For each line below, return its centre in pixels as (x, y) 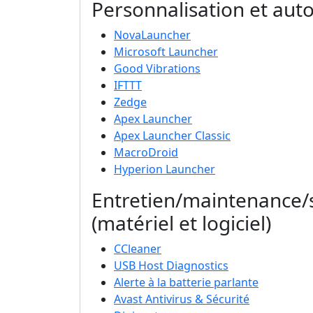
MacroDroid (146, 153)
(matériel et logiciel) (181, 223)
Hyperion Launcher (165, 169)
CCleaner (138, 249)
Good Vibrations (157, 69)
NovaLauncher (152, 35)
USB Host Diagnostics (171, 266)
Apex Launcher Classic (172, 136)
